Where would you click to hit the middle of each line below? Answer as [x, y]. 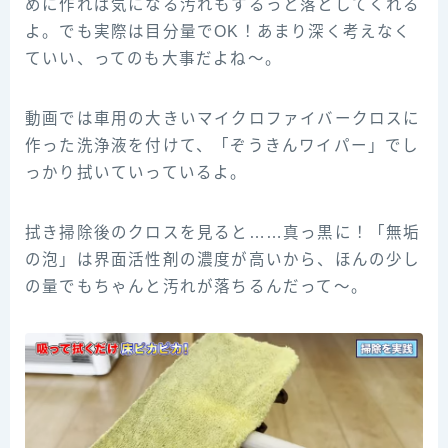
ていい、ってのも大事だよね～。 [153, 59]
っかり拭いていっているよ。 [136, 173]
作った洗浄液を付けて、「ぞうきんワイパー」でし [222, 146]
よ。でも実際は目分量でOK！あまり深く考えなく [218, 32]
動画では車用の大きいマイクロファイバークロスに [223, 119]
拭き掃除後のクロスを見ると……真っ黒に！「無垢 [223, 233]
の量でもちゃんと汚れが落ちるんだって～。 [196, 287]
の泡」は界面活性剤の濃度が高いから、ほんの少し [223, 260]
